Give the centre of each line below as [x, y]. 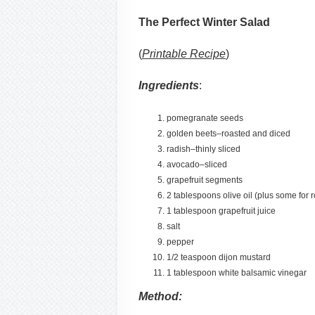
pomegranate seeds [205, 118]
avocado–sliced [197, 164]
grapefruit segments [205, 180]
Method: [160, 296]
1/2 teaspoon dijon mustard [219, 257]
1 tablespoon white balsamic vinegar [237, 272]
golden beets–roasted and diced [229, 133]
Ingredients [169, 86]
